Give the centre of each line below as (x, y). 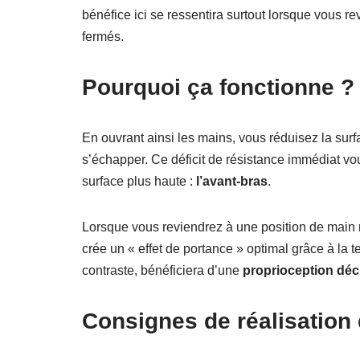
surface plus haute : (139, 181)
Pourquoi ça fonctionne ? (218, 87)
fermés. (103, 36)
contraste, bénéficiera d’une (162, 270)
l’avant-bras (232, 181)
